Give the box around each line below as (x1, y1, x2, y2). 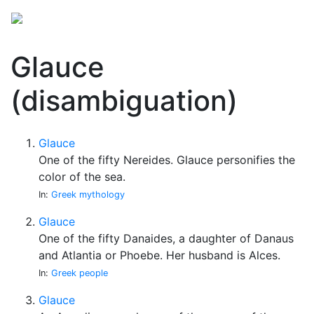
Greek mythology (51, 189, 125, 200)
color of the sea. (39, 170, 125, 184)
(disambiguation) (11, 83, 238, 118)
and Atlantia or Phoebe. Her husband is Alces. (39, 248, 280, 262)
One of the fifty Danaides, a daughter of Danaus (39, 231, 294, 245)
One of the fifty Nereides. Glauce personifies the (39, 153, 295, 167)
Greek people (51, 268, 108, 278)
